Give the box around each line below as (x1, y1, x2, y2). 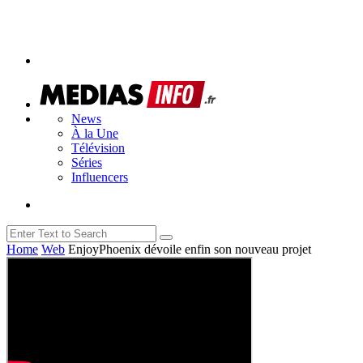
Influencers (71, 169, 128, 184)
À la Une (71, 126, 118, 140)
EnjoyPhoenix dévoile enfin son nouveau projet (68, 241, 311, 256)
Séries (71, 155, 102, 169)
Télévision (71, 140, 125, 155)
